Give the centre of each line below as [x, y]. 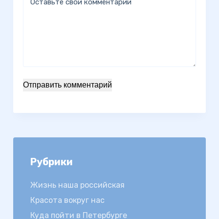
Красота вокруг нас [67, 200]
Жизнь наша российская [77, 185]
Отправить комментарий [67, 85]
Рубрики [51, 162]
